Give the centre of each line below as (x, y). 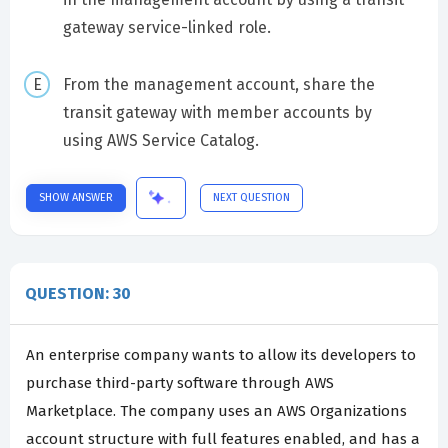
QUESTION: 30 (78, 294)
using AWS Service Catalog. (160, 140)
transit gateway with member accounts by (217, 112)
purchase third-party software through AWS (180, 383)
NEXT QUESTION (251, 198)
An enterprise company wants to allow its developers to (221, 355)
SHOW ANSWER (76, 198)
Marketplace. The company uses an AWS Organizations (216, 411)
